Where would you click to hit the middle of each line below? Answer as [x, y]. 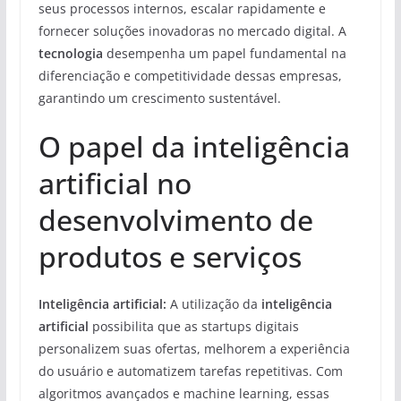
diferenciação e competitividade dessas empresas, [190, 75]
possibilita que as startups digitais [193, 326]
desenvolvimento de [175, 219]
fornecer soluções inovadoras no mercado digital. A [192, 30]
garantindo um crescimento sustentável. [159, 98]
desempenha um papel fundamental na [224, 53]
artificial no [115, 183]
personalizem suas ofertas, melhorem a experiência [194, 348]
